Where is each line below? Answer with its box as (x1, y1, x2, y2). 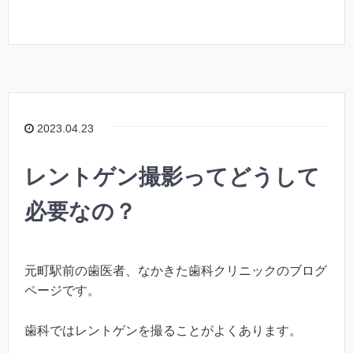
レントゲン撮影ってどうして (24, 165, 320, 190)
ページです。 (24, 284, 100, 298)
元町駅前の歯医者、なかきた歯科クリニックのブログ (24, 264, 327, 278)
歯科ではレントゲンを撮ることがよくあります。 (24, 324, 302, 338)
